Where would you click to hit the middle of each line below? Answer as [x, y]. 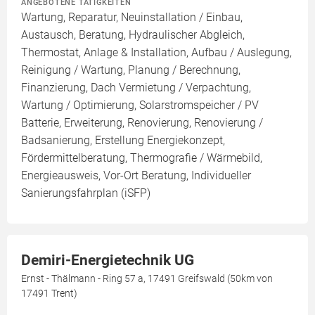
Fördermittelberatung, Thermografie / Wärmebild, [142, 158]
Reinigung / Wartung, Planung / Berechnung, [131, 70]
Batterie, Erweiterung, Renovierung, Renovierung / [142, 123]
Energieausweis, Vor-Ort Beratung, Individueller [136, 176]
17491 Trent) [49, 294]
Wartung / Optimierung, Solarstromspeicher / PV [140, 105]
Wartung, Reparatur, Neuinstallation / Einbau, [132, 18]
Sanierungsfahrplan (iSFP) [86, 193]
